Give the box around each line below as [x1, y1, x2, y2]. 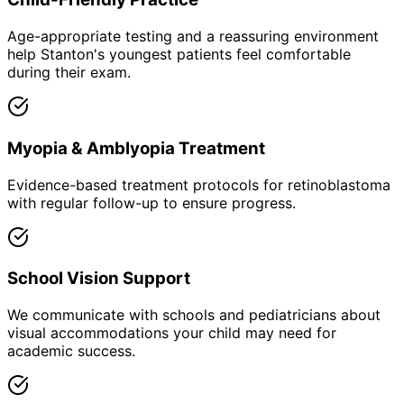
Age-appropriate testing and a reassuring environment [7, 27, 379, 46]
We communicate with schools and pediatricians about [7, 306, 381, 325]
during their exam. [7, 63, 131, 82]
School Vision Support [7, 268, 190, 289]
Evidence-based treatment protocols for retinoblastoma [7, 175, 390, 194]
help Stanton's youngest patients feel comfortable [7, 45, 351, 64]
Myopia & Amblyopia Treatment [7, 137, 265, 159]
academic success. [7, 342, 135, 361]
